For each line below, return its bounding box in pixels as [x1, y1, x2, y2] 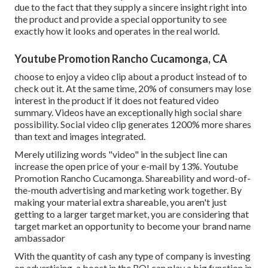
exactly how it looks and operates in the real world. [14, 25, 220, 37]
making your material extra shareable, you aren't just [14, 196, 227, 208]
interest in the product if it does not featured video [14, 95, 219, 106]
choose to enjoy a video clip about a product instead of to [14, 71, 247, 83]
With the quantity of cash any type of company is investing [14, 250, 251, 262]
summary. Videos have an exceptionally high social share [14, 106, 242, 118]
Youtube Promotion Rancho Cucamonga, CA [14, 52, 227, 66]
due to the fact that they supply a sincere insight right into [14, 1, 247, 13]
